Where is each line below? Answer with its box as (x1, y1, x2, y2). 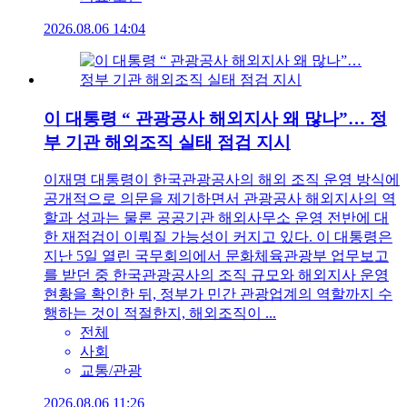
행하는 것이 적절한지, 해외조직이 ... (44, 305, 276, 322)
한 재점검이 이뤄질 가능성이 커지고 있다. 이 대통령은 (44, 229, 392, 245)
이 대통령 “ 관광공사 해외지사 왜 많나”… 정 (44, 108, 387, 128)
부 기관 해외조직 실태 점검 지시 (44, 132, 291, 152)
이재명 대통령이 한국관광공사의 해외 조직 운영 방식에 (44, 172, 400, 188)
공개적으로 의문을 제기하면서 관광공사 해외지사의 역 (44, 191, 396, 207)
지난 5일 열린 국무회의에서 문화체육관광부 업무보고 (44, 248, 389, 264)
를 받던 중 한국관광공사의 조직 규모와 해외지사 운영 (44, 267, 389, 283)
